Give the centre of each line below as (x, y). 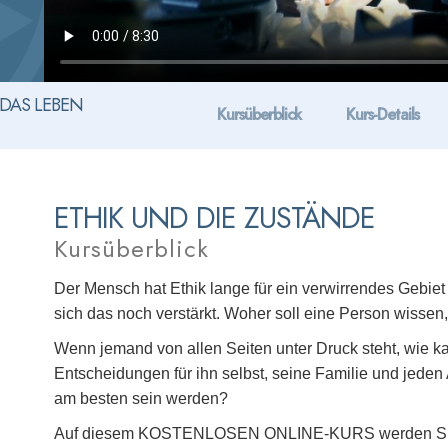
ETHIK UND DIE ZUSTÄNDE (215, 218)
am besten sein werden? (141, 398)
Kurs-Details (382, 114)
